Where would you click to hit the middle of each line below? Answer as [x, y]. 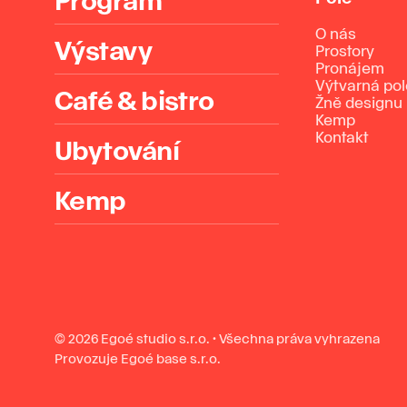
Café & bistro [134, 99]
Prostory [345, 50]
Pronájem [350, 67]
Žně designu [359, 102]
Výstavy [104, 49]
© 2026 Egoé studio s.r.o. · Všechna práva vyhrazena [217, 338]
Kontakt [342, 136]
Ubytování [117, 149]
